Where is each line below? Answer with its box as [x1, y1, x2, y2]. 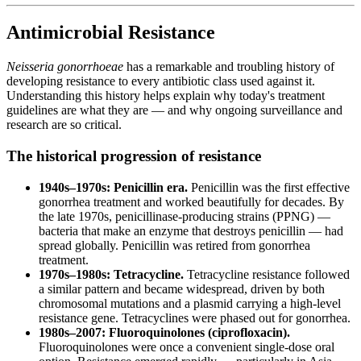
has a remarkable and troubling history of [123, 60, 334, 74]
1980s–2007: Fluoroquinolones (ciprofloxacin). [39, 325, 290, 339]
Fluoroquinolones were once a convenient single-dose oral [39, 339, 334, 354]
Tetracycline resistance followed [184, 267, 350, 281]
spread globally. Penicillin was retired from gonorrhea [39, 238, 310, 252]
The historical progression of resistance [6, 147, 261, 165]
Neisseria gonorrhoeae [6, 60, 123, 74]
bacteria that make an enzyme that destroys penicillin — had [39, 223, 343, 238]
